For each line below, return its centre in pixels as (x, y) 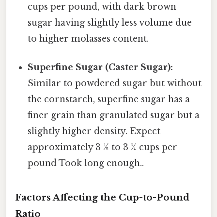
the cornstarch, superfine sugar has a (109, 99)
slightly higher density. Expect (94, 131)
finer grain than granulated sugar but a (114, 115)
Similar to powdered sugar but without (115, 83)
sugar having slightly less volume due (110, 23)
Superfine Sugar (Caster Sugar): (101, 67)
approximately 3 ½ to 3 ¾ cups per (103, 147)
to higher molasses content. (88, 39)
